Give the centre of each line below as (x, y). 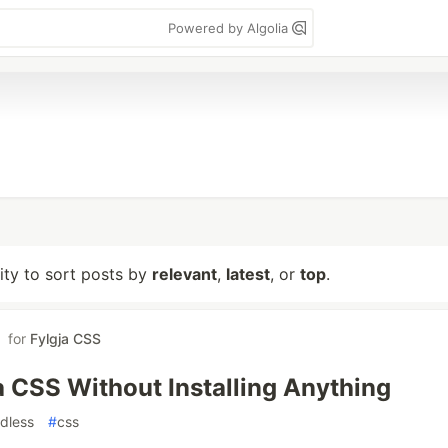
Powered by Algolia (230, 28)
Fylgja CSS (65, 338)
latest (248, 274)
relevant (184, 274)
